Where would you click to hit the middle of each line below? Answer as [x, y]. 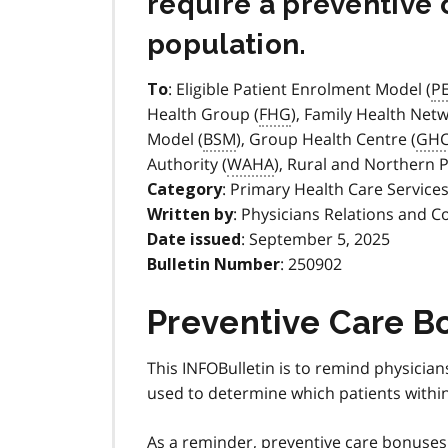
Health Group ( [203, 114]
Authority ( [187, 164]
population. [227, 45]
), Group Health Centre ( [326, 139]
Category [184, 190]
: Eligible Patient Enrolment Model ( [299, 89]
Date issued [194, 240]
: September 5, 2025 [315, 239]
